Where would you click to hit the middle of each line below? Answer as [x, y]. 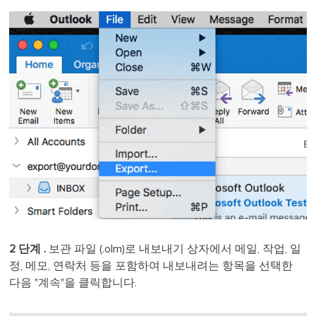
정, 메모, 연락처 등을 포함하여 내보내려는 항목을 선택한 [151, 266]
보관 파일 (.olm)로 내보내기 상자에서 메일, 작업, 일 [174, 249]
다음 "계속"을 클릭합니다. [73, 282]
